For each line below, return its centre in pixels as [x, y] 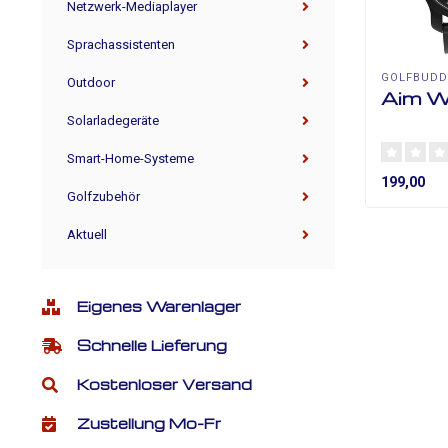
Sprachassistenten [121, 44]
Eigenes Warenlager [159, 306]
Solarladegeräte [113, 120]
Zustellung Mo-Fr [149, 423]
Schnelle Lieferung [152, 345]
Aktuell [87, 234]
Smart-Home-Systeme [130, 158]
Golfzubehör [103, 196]
